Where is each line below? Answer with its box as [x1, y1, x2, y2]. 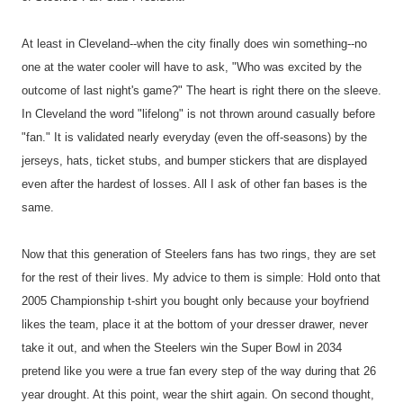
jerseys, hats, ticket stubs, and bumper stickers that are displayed [22, 154, 367, 168]
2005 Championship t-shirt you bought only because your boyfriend [22, 294, 369, 309]
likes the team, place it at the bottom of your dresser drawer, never [22, 318, 368, 332]
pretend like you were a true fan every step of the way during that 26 [22, 364, 376, 379]
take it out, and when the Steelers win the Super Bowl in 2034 [22, 341, 342, 355]
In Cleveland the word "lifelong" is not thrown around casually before [22, 107, 375, 121]
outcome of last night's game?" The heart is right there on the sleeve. [22, 84, 381, 98]
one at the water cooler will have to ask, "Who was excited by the [22, 60, 362, 75]
